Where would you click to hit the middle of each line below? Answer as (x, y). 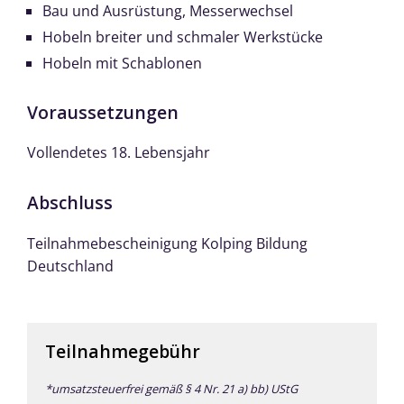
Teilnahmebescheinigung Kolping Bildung (167, 243)
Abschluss (70, 203)
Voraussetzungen (103, 113)
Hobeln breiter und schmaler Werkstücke (184, 37)
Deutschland (70, 266)
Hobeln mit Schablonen (122, 64)
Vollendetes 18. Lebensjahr (119, 153)
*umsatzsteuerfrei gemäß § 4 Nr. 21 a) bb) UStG (171, 389)
